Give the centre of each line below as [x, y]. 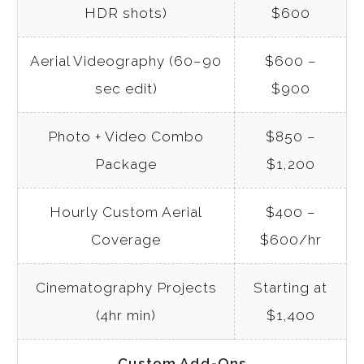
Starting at [290, 288]
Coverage [126, 240]
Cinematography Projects [126, 288]
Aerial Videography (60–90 [126, 61]
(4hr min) [126, 316]
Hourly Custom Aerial [126, 212]
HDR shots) [126, 13]
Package [126, 165]
